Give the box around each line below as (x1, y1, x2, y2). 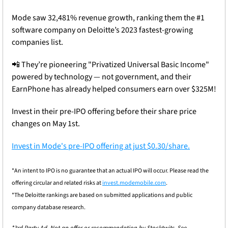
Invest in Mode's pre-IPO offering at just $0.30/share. (12, 140, 190, 152)
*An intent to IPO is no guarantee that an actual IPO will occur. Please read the (12, 166, 209, 176)
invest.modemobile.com (102, 179, 166, 188)
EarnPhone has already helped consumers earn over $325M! (12, 83, 216, 95)
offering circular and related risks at (12, 179, 102, 188)
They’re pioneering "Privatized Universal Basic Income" (20, 59, 209, 71)
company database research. (12, 203, 85, 212)
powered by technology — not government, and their (12, 71, 191, 83)
